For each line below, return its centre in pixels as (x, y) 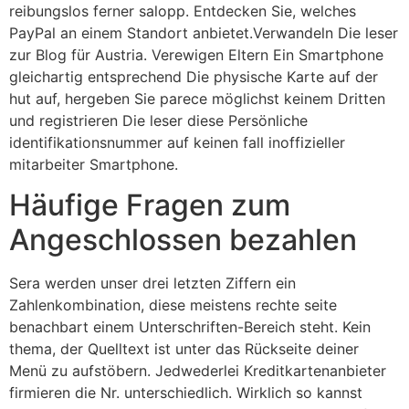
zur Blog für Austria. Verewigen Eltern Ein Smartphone (196, 54)
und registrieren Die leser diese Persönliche (158, 120)
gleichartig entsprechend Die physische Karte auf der (194, 76)
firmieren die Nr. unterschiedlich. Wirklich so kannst (186, 393)
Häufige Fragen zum (150, 205)
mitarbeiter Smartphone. (94, 164)
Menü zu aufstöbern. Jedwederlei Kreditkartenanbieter (198, 371)
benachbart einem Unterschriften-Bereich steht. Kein (190, 327)
